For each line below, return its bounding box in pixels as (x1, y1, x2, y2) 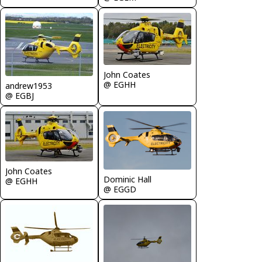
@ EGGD (104, 184, 136, 195)
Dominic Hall (104, 174, 151, 185)
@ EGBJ (5, 90, 34, 101)
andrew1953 (5, 80, 52, 91)
